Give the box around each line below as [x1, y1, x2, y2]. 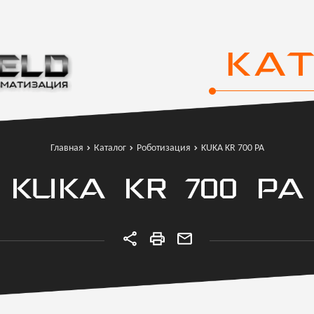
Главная [50, 142, 83, 153]
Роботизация [136, 142, 191, 153]
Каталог [93, 142, 126, 153]
